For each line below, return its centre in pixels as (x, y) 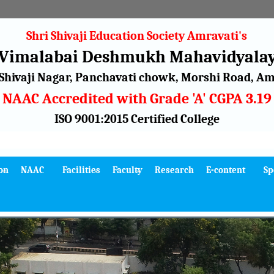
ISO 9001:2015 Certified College (137, 119)
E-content (226, 170)
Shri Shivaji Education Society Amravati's (137, 36)
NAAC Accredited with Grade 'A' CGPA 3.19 (137, 98)
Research (174, 170)
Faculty (128, 170)
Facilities (81, 170)
